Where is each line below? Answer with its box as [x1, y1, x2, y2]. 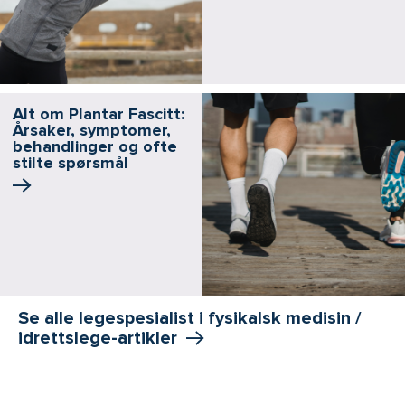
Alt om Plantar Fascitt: [13, 103, 184, 124]
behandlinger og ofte [13, 136, 177, 156]
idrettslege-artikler [18, 326, 177, 349]
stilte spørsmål [13, 152, 128, 173]
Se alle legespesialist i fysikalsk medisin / [18, 306, 362, 329]
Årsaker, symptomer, [13, 119, 171, 140]
